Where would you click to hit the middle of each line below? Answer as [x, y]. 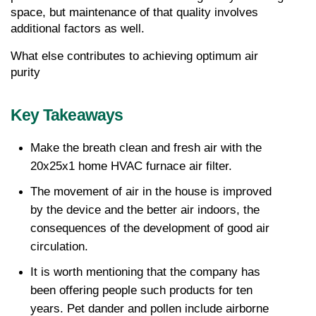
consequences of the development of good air [150, 229]
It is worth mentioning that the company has [145, 272]
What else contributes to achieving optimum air [134, 56]
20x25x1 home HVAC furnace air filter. [131, 166]
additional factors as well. [78, 29]
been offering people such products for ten [141, 291]
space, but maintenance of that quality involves [134, 13]
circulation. [59, 247]
